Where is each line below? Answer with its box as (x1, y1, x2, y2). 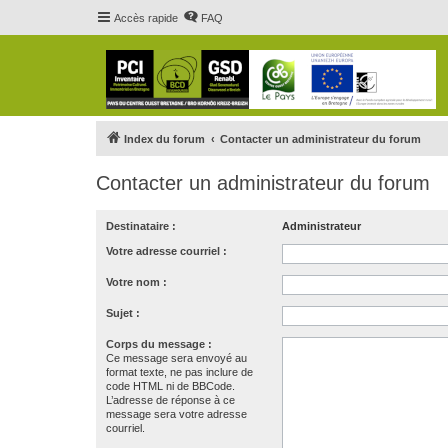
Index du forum (124, 133, 205, 145)
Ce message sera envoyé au (106, 352, 247, 364)
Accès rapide (114, 12, 178, 24)
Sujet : (106, 307, 140, 319)
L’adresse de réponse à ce (106, 394, 235, 406)
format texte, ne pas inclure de (106, 366, 253, 378)
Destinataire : (106, 220, 176, 232)
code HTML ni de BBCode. (106, 380, 235, 392)
